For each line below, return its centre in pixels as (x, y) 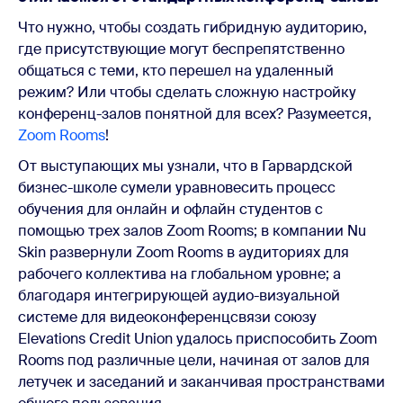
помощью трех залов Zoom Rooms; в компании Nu (192, 230)
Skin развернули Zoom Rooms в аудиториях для (184, 252)
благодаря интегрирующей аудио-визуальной (179, 295)
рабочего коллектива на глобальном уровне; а (179, 273)
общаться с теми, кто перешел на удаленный (176, 70)
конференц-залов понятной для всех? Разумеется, (195, 113)
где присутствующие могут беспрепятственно (181, 49)
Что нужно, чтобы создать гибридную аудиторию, (193, 27)
